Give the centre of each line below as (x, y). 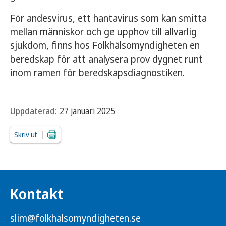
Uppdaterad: (34, 111)
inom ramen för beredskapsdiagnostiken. (97, 73)
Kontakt (37, 194)
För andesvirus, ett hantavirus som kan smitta (108, 18)
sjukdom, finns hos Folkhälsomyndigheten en (105, 45)
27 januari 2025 (87, 111)
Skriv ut (26, 134)
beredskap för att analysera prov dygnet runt (106, 59)
